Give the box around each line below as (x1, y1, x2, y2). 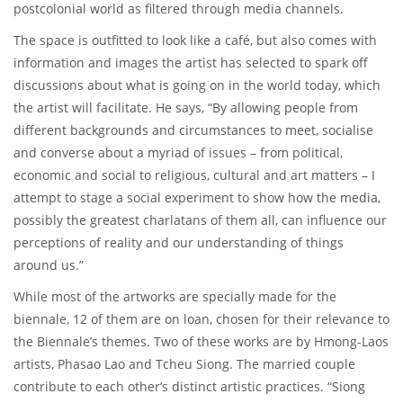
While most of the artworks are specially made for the (13, 287, 336, 305)
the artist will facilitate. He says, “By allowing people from (13, 98, 358, 116)
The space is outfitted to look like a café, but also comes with (13, 31, 377, 49)
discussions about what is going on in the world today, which (13, 76, 381, 94)
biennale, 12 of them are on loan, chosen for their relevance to (13, 309, 390, 327)
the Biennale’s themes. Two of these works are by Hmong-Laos (13, 332, 389, 350)
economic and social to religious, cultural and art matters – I (13, 166, 375, 184)
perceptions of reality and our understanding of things (13, 233, 344, 251)
